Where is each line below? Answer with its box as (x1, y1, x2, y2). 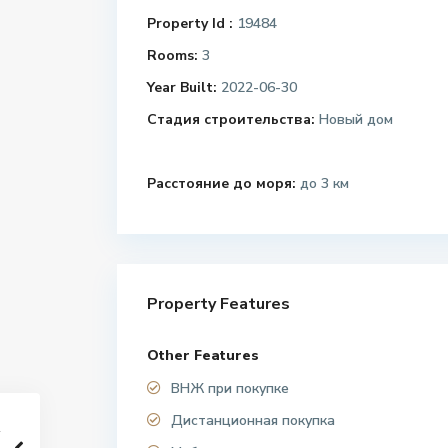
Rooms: (147, 46, 198, 66)
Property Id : (147, 14, 233, 34)
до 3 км (296, 174, 349, 194)
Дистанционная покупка (171, 411, 335, 431)
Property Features (147, 293, 290, 316)
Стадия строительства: (147, 110, 315, 130)
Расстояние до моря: (147, 174, 296, 194)
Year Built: (147, 78, 217, 98)
